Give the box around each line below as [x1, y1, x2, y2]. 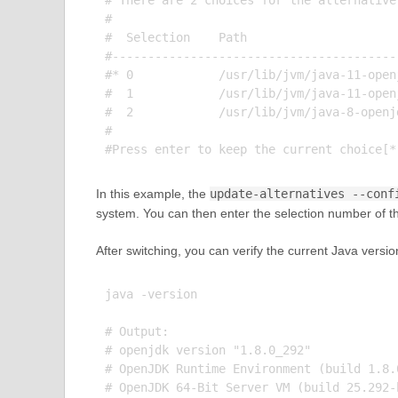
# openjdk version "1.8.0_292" [104, 343, 311, 358]
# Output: [104, 324, 169, 339]
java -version [104, 287, 197, 302]
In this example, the [95, 187, 210, 202]
